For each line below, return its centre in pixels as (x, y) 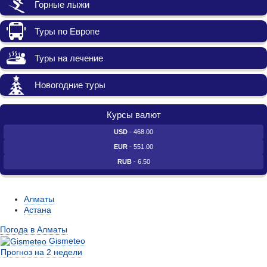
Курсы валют (133, 114)
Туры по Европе (67, 31)
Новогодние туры (70, 85)
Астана (38, 209)
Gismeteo (67, 240)
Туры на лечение (69, 58)
